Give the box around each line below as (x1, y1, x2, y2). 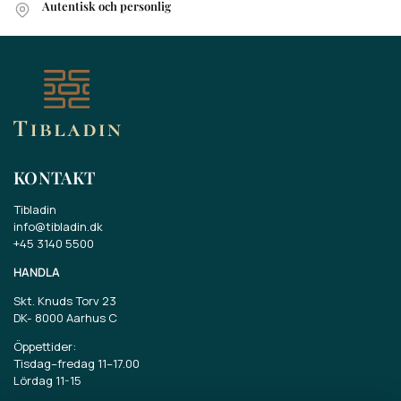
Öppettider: (13, 338, 76, 355)
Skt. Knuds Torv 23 (13, 292, 116, 309)
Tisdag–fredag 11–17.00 (13, 355, 140, 372)
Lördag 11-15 (13, 372, 81, 389)
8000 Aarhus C (35, 309, 117, 326)
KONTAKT (13, 166, 96, 190)
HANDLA (13, 263, 60, 280)
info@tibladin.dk (13, 218, 103, 235)
